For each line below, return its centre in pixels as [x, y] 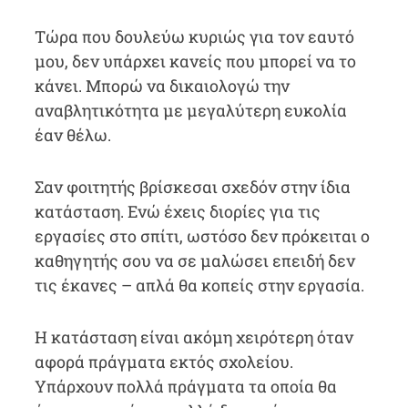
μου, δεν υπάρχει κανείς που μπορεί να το [195, 61]
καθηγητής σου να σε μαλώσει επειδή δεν [194, 260]
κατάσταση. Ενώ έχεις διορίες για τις [177, 211]
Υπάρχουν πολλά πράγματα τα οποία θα [185, 386]
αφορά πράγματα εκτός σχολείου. [163, 362]
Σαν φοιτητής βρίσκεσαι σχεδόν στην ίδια [192, 187]
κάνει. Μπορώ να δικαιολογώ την [162, 86]
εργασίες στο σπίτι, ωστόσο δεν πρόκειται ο [202, 236]
